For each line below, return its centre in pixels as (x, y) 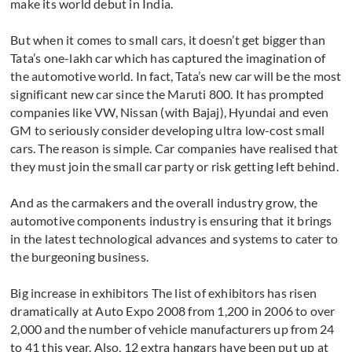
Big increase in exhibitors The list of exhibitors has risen (164, 293)
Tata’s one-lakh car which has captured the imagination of (168, 58)
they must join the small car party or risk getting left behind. (174, 167)
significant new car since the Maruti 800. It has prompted (167, 94)
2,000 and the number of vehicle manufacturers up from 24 (172, 329)
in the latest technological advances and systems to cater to (174, 239)
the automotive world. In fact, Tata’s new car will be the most (176, 76)
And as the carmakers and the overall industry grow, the (164, 203)
